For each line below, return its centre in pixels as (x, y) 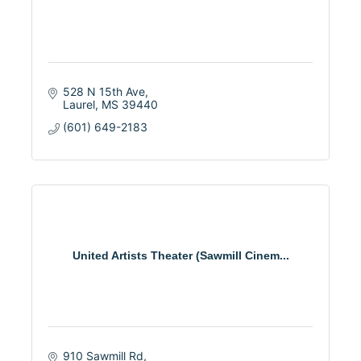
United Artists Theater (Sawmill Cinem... (180, 255)
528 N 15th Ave (104, 91)
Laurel (79, 104)
